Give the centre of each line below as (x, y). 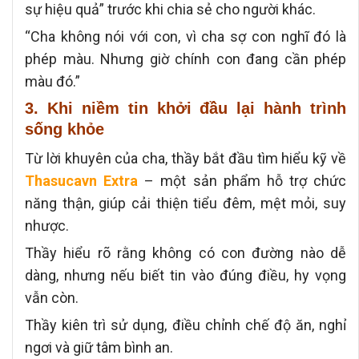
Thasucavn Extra (82, 180)
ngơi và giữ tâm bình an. (99, 347)
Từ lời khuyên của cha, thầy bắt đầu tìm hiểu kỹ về (186, 158)
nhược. (47, 225)
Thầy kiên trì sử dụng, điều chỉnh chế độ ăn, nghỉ (186, 325)
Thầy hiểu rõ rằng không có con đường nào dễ (186, 252)
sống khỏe (65, 129)
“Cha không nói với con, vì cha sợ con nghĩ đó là (186, 36)
